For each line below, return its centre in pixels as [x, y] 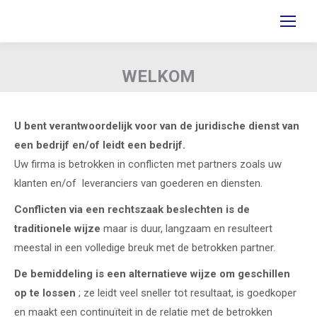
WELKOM [158, 76]
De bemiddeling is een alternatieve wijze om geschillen [152, 274]
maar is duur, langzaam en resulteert [186, 229]
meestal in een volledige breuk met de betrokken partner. [145, 248]
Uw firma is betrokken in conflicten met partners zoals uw [148, 164]
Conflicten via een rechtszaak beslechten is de [132, 209]
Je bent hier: [187, 97]
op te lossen [45, 293]
